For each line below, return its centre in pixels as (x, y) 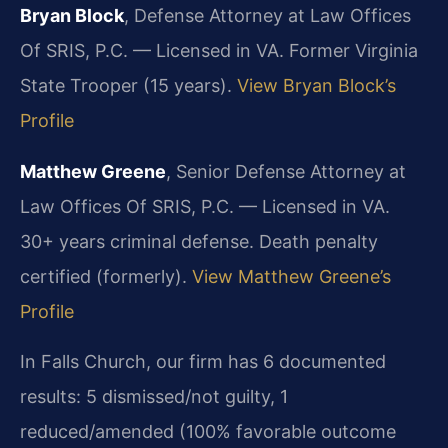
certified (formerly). (106, 277)
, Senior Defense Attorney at (286, 172)
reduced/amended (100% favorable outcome (208, 431)
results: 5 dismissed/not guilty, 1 (154, 396)
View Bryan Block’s (316, 86)
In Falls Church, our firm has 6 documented (203, 361)
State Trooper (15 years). (128, 86)
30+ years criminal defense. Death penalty (199, 242)
